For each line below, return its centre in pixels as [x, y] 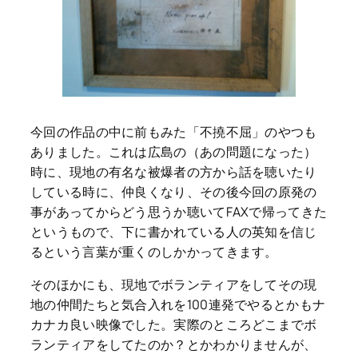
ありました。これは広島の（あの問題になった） [174, 152]
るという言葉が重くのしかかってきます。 [154, 252]
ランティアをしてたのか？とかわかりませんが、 [174, 345]
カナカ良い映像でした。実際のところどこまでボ [174, 325]
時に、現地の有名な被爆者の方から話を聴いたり [174, 172]
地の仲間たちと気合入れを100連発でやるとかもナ [178, 305]
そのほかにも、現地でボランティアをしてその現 [174, 285]
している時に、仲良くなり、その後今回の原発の [174, 192]
